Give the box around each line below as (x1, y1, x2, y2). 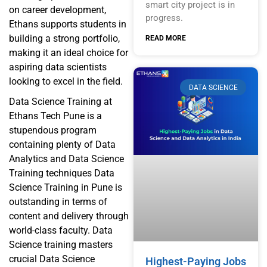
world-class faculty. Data (9, 224, 113, 236)
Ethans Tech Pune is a (9, 110, 102, 122)
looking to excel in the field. (9, 75, 123, 87)
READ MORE (145, 34, 186, 43)
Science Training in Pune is (9, 181, 122, 193)
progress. (145, 13, 183, 24)
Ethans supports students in (9, 18, 126, 30)
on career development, (9, 4, 106, 15)
